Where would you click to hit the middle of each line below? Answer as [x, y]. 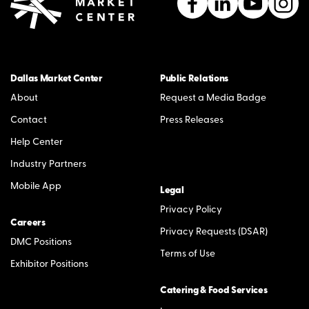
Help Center [37, 142]
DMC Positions [41, 242]
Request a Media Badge [213, 98]
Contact [29, 120]
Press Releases [192, 120]
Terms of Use [188, 254]
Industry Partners [48, 164]
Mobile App [36, 186]
